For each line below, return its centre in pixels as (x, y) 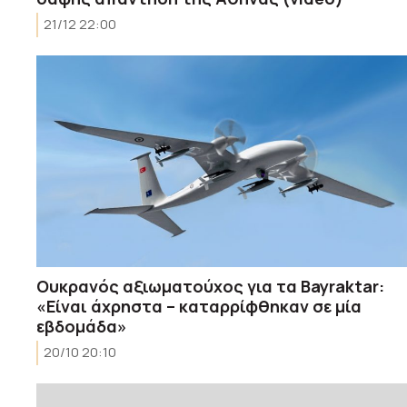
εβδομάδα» (82, 326)
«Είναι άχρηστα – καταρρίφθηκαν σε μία (199, 306)
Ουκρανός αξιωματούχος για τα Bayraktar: (210, 286)
